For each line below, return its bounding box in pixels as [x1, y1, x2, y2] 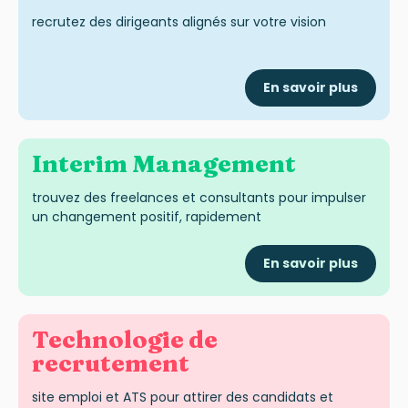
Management [132, 148, 296, 178]
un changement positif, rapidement [32, 207, 261, 226]
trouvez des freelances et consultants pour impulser [32, 188, 366, 207]
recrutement [32, 348, 189, 378]
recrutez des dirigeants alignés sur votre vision [32, 13, 326, 32]
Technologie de [32, 324, 218, 354]
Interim [32, 148, 132, 178]
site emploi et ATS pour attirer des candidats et [32, 387, 333, 406]
